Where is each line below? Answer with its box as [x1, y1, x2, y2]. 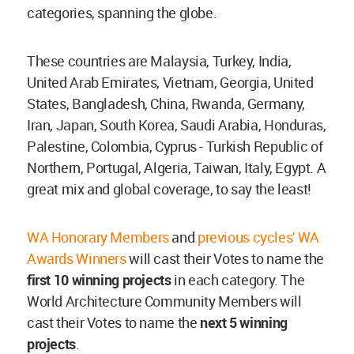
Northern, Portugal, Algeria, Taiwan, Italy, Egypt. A [27, 158, 326, 178]
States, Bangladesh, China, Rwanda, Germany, [27, 94, 305, 114]
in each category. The [171, 270, 305, 290]
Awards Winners [27, 249, 126, 269]
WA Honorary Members [27, 228, 169, 247]
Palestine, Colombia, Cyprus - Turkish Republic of [27, 137, 323, 156]
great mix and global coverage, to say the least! [27, 179, 311, 199]
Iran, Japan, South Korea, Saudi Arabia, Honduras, [27, 115, 326, 135]
